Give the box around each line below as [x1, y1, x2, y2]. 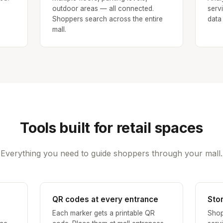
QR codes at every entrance [52, 195, 158, 205]
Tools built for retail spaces [20, 119, 203, 137]
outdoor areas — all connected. [52, 4, 154, 13]
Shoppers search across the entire [52, 15, 163, 23]
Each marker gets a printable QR [52, 209, 155, 218]
